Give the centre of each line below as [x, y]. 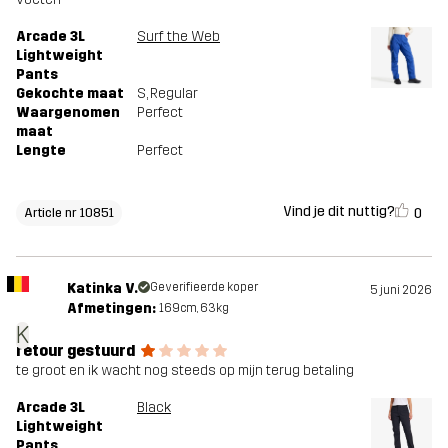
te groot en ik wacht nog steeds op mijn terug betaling [185, 370]
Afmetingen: [111, 308]
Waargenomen [68, 112]
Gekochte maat [70, 93]
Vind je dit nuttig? [339, 212]
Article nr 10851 [69, 212]
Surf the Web [178, 36]
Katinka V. [102, 288]
